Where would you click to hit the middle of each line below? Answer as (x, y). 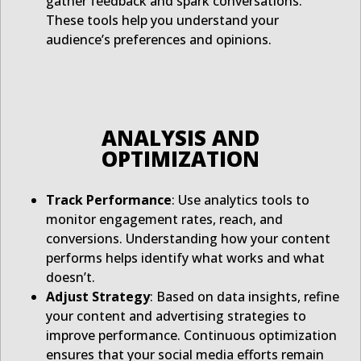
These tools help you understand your (162, 21)
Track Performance (109, 200)
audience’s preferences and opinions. (159, 40)
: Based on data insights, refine (245, 297)
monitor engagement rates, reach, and (164, 220)
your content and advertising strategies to (176, 316)
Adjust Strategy (98, 297)
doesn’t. (71, 278)
